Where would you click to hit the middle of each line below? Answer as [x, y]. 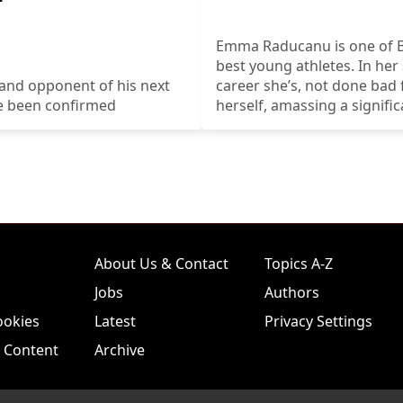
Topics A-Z [299, 263]
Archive [120, 349]
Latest [115, 321]
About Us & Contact [161, 263]
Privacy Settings [318, 321]
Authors [292, 292]
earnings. [248, 125]
